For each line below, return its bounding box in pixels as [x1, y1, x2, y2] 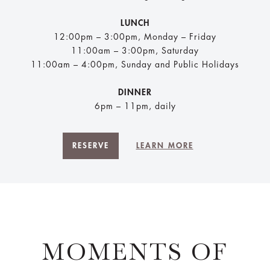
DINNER [118, 88, 152, 97]
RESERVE [72, 142, 109, 150]
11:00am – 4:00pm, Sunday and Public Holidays [31, 60, 239, 69]
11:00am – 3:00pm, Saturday [71, 46, 199, 55]
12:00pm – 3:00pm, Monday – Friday [54, 33, 216, 42]
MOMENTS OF [42, 238, 228, 266]
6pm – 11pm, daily [94, 102, 176, 111]
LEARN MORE [136, 142, 193, 150]
